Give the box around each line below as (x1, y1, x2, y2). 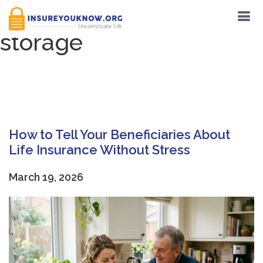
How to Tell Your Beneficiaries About (9, 127, 230, 142)
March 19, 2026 (9, 171, 83, 183)
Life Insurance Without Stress (9, 142, 190, 157)
